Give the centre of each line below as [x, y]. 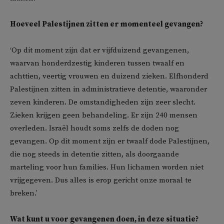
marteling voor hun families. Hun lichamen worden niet [107, 167]
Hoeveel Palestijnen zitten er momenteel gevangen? [106, 24]
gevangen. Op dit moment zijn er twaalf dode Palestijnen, [110, 141]
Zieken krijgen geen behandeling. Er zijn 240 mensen [104, 115]
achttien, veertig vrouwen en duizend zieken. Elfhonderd [109, 76]
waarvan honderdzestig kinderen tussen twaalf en [97, 63]
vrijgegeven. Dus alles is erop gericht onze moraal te [101, 180]
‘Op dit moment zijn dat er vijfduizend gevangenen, [99, 50]
